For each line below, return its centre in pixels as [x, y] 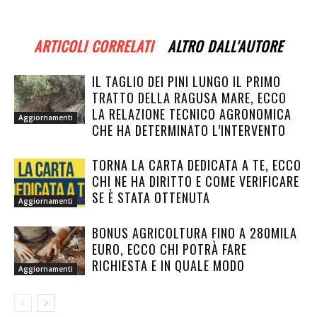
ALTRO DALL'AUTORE [225, 46]
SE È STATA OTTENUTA [151, 197]
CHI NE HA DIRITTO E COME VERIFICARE [196, 181]
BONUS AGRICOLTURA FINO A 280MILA [195, 233]
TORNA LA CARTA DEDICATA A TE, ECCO [197, 165]
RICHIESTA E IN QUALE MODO [168, 265]
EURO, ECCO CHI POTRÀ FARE [169, 249]
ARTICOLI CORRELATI [94, 46]
